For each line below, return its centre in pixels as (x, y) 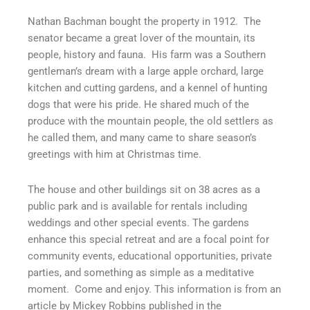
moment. (48, 289)
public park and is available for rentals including (137, 206)
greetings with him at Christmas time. (115, 155)
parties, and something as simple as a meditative (141, 272)
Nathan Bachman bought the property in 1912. (133, 22)
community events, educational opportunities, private (150, 256)
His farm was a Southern (209, 55)
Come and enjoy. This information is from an (178, 289)
